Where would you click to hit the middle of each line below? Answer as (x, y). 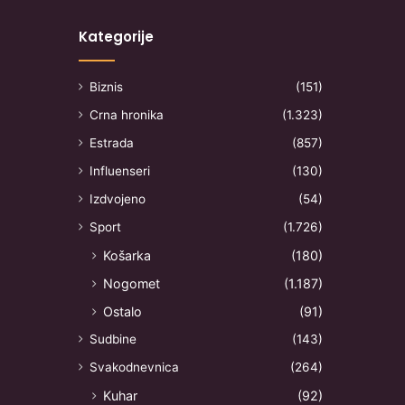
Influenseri (120, 170)
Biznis (106, 86)
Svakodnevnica (134, 367)
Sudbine (113, 339)
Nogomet (132, 283)
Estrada (112, 142)
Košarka (127, 255)
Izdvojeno (118, 198)
